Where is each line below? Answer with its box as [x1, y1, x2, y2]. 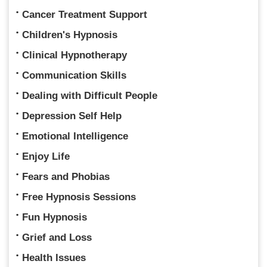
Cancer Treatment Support [22, 9, 147, 21]
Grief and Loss [22, 232, 92, 244]
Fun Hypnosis [22, 212, 87, 223]
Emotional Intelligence [22, 131, 128, 142]
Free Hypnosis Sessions [22, 191, 136, 203]
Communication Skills [22, 70, 126, 82]
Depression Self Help [22, 110, 122, 122]
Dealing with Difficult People [22, 90, 157, 102]
